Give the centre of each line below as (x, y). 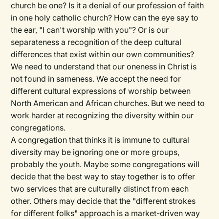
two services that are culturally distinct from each (100, 189)
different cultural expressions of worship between (101, 91)
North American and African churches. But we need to (108, 103)
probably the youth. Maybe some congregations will (105, 164)
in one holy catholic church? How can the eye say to (105, 18)
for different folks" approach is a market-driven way (106, 213)
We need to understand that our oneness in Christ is (104, 66)
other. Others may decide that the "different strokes (103, 201)
